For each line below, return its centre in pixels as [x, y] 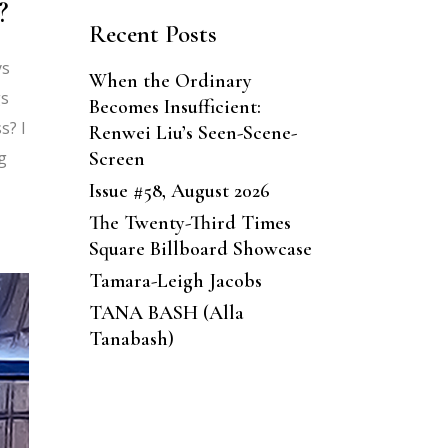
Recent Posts [152, 33]
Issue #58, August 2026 [179, 190]
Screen [116, 158]
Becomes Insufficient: [174, 106]
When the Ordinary [170, 80]
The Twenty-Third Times [189, 222]
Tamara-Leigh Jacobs [175, 280]
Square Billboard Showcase [200, 248]
